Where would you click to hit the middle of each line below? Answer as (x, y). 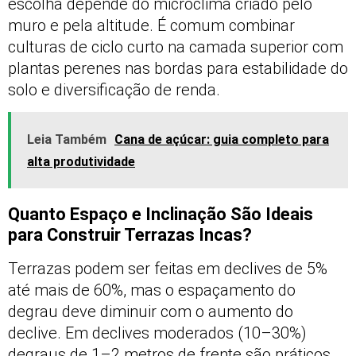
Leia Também (67, 140)
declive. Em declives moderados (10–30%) (157, 333)
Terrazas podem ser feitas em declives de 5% (168, 269)
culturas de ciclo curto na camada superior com (176, 46)
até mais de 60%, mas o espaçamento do (152, 290)
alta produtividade (81, 162)
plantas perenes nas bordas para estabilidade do (178, 68)
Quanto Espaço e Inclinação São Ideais (161, 215)
